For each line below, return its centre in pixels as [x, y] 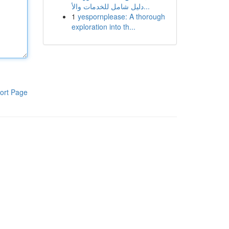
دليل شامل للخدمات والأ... [146, 6]
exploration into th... [103, 27]
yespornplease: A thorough [121, 16]
